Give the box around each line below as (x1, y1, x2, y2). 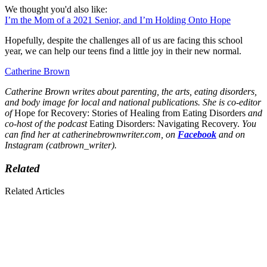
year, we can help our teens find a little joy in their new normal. (5, 46, 241, 57)
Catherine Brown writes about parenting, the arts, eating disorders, (5, 86, 257, 97)
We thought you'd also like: (5, 4, 107, 15)
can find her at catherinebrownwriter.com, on (5, 129, 178, 140)
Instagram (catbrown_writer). (5, 140, 117, 151)
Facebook (178, 129, 216, 140)
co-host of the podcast (5, 119, 89, 129)
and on (216, 129, 245, 140)
